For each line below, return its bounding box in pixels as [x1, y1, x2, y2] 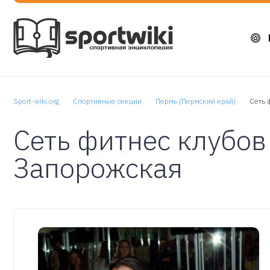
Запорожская [13, 149, 183, 186]
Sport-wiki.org [13, 96, 59, 105]
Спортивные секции [73, 96, 142, 105]
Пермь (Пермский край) [155, 96, 236, 105]
